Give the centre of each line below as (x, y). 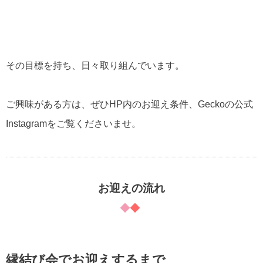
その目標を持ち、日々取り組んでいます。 (95, 65)
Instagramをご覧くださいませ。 (73, 123)
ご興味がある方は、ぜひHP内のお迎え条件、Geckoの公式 (129, 104)
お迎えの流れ (131, 188)
